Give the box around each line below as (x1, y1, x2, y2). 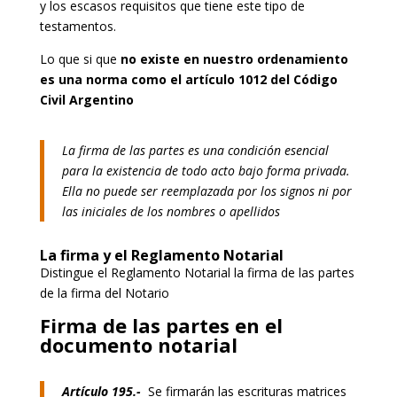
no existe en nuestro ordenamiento (120, 50, 348, 67)
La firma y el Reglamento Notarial (39, 245, 284, 265)
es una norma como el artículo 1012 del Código (39, 70, 338, 88)
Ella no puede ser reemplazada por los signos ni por (61, 182, 352, 199)
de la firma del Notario (39, 284, 169, 301)
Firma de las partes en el (39, 311, 283, 339)
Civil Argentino (39, 90, 137, 108)
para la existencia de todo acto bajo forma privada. (61, 161, 350, 179)
